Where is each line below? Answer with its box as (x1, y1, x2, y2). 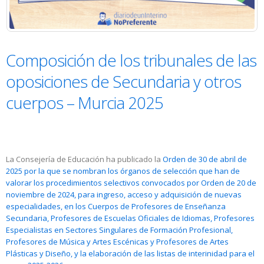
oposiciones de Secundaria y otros (6, 70, 241, 93)
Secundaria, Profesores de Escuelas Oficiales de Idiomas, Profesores (6, 213, 255, 224)
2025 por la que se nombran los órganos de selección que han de (6, 166, 240, 177)
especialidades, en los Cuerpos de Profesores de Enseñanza (6, 201, 226, 212)
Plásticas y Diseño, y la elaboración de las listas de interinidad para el (6, 248, 255, 259)
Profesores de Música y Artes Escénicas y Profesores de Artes (6, 236, 229, 247)
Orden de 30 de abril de (163, 154, 247, 165)
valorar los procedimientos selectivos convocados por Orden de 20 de (6, 177, 256, 189)
